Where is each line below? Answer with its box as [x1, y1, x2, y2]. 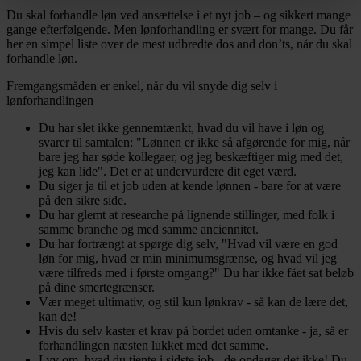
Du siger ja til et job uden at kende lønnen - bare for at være [39, 178, 341, 193]
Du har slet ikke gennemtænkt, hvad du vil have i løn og [39, 120, 324, 135]
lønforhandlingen [6, 93, 93, 107]
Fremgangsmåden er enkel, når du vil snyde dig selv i [6, 78, 277, 93]
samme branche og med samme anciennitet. [39, 222, 259, 236]
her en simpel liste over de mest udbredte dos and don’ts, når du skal [6, 36, 352, 51]
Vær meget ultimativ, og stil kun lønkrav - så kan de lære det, [39, 294, 348, 309]
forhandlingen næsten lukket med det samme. [39, 338, 268, 352]
